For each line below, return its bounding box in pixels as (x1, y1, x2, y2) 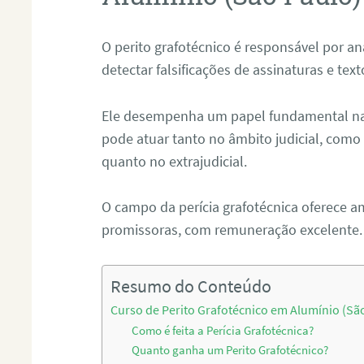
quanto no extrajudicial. (102, 151, 248, 171)
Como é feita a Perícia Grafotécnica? (132, 323, 314, 339)
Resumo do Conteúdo (110, 275, 272, 298)
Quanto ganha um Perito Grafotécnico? (132, 343, 329, 358)
